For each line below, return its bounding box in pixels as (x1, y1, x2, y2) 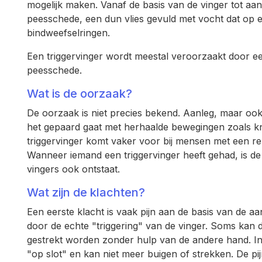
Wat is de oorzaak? (27, 87, 132, 101)
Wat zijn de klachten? (27, 185, 145, 199)
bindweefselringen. (27, 27, 110, 39)
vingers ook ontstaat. (27, 163, 120, 175)
